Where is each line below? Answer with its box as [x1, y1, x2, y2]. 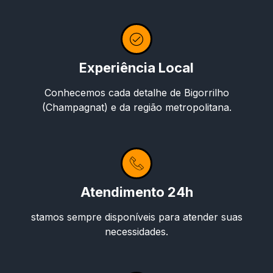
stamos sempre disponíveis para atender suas [30, 210, 243, 223]
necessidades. [105, 225, 168, 238]
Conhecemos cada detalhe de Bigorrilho [44, 86, 229, 99]
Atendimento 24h [80, 183, 193, 200]
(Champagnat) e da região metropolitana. [41, 101, 232, 113]
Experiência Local [79, 59, 194, 76]
